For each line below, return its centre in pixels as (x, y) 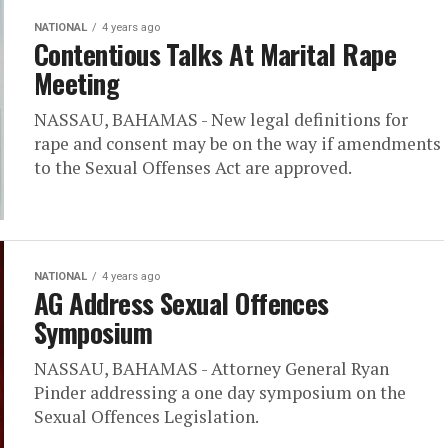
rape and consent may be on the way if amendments (237, 143)
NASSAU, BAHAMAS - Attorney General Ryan (211, 368)
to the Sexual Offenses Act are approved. (194, 167)
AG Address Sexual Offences (181, 303)
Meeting (77, 83)
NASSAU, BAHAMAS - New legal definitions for (221, 119)
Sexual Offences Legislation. (146, 416)
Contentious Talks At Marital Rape (215, 54)
